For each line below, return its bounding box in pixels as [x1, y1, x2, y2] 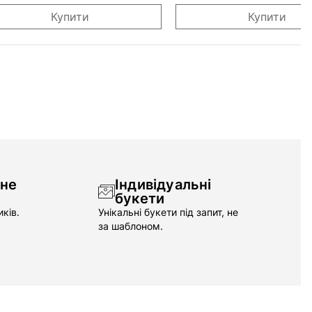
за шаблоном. [97, 220, 163, 232]
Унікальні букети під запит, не [97, 206, 238, 218]
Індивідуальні [114, 176, 212, 193]
